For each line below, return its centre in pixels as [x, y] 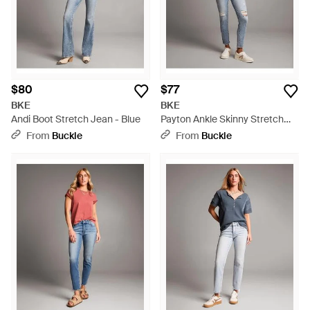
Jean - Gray [186, 133]
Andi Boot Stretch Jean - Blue [76, 119]
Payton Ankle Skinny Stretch [222, 119]
